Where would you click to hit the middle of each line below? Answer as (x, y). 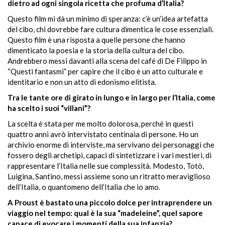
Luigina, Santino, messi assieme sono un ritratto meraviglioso (109, 176)
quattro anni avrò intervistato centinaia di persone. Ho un (103, 134)
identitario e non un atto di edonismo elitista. (82, 82)
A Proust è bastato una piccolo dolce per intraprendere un (110, 202)
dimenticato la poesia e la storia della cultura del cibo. (96, 50)
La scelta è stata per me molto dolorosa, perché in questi (100, 124)
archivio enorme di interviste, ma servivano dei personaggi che (111, 145)
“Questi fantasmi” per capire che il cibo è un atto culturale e (105, 71)
